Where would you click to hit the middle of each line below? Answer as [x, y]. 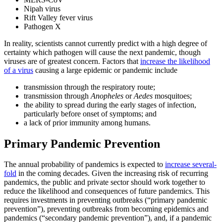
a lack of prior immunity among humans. [87, 122]
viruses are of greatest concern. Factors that [72, 61]
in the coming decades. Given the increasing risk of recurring [112, 173]
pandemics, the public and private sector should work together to [105, 182]
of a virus [19, 70]
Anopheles [107, 96]
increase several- [191, 165]
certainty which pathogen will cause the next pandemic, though [102, 52]
